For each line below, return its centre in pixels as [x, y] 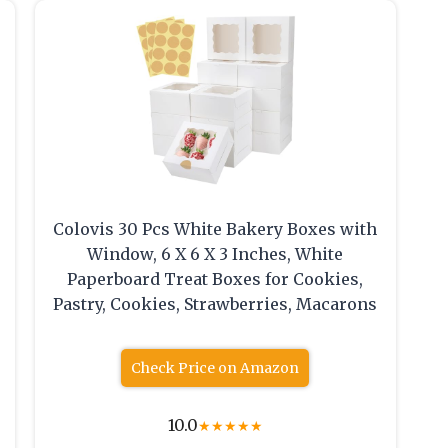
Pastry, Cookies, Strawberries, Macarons [215, 304]
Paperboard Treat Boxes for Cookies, [215, 279]
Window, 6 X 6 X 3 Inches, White [215, 254]
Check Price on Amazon [215, 368]
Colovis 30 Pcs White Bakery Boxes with [215, 229]
